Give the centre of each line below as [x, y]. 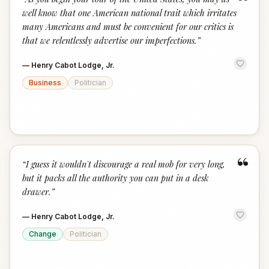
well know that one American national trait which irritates [129, 13]
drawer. [37, 192]
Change [43, 234]
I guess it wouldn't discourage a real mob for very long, [125, 164]
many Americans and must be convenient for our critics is [128, 26]
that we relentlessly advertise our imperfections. [110, 40]
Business [45, 83]
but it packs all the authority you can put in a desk [115, 178]
